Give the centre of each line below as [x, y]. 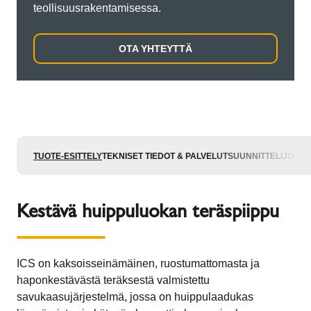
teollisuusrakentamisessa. [100, 8]
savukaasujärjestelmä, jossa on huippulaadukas [135, 297]
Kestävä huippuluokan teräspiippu [148, 211]
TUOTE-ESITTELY [68, 157]
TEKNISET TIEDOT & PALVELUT [165, 157]
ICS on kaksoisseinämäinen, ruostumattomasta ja [138, 264]
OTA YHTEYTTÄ [155, 49]
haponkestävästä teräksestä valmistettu [113, 280]
